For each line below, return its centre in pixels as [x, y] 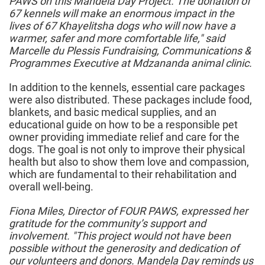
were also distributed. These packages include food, [130, 100]
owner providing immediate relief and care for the [124, 137]
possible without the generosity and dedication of [124, 248]
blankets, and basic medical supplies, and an [113, 112]
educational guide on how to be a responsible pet [123, 125]
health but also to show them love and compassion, [129, 162]
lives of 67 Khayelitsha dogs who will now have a [122, 26]
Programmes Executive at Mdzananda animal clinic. [130, 63]
